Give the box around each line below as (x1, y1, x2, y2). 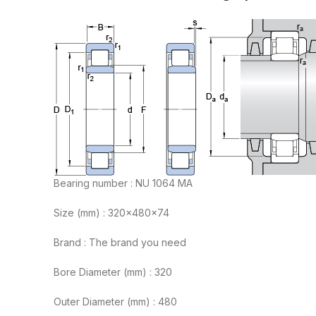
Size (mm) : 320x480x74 (54, 207, 169, 219)
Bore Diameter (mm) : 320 (54, 266, 172, 279)
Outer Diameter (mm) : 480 (54, 296, 177, 308)
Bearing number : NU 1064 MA (54, 177, 193, 190)
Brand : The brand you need (54, 236, 186, 249)
